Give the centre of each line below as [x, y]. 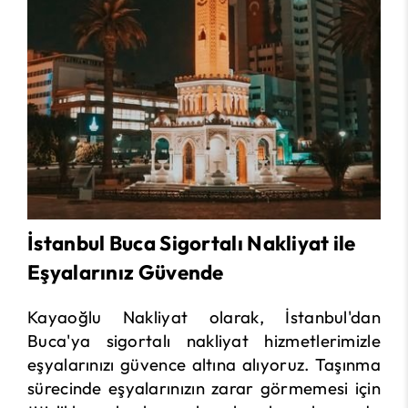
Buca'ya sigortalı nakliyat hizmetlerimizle [204, 341]
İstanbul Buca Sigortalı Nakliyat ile [192, 243]
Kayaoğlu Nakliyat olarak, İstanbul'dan [204, 317]
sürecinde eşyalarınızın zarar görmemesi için [204, 388]
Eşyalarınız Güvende [126, 272]
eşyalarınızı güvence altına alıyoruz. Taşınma [204, 364]
